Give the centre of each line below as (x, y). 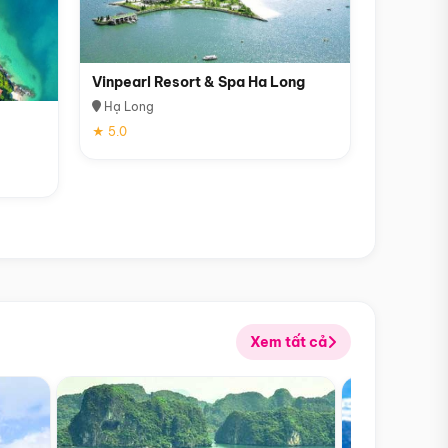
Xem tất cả (288, 341)
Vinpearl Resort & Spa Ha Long (198, 81)
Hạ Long (127, 106)
